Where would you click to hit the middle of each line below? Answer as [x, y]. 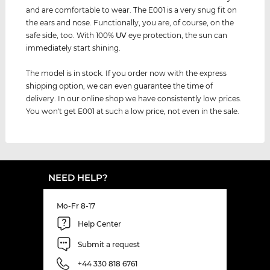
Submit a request [109, 244]
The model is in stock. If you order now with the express [127, 74]
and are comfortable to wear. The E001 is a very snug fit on [132, 10]
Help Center [99, 224]
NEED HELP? [78, 178]
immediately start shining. [74, 48]
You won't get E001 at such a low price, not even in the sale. [133, 111]
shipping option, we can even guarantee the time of [120, 86]
